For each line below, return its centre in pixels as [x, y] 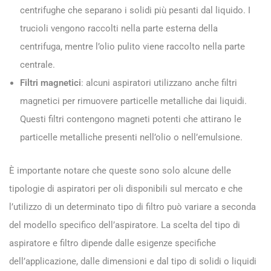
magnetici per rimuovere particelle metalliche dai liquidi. [133, 101]
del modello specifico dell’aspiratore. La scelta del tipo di [125, 225]
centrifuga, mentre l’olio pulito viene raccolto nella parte [132, 46]
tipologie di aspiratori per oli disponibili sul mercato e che [126, 188]
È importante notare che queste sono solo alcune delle [120, 170]
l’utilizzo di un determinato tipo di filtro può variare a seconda [132, 207]
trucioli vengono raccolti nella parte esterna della [119, 28]
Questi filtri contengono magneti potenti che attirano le [131, 119]
